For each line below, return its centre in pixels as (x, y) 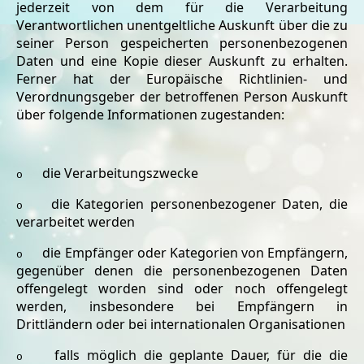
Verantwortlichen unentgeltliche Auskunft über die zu (182, 25)
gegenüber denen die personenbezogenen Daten (182, 271)
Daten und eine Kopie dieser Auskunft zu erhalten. (182, 61)
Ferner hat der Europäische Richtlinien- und (182, 79)
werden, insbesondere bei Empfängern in (182, 306)
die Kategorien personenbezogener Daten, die (199, 204)
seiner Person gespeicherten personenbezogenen (182, 43)
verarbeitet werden (76, 222)
